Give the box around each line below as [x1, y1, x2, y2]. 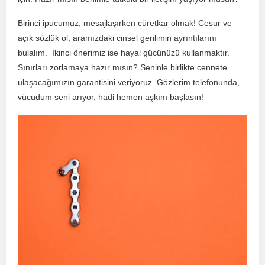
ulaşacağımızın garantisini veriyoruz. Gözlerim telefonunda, [18, 77, 240, 88]
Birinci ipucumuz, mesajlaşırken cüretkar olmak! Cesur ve [18, 18, 232, 28]
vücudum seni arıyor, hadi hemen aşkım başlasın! [18, 92, 203, 102]
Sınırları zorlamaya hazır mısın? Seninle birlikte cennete [18, 63, 227, 73]
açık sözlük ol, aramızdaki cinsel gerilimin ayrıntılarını [18, 33, 216, 43]
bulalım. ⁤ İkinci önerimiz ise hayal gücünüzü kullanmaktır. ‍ [18, 48, 232, 58]
